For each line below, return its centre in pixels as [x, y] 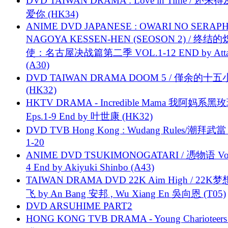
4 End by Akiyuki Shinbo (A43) [90, 167]
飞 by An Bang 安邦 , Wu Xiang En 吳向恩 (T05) [126, 193]
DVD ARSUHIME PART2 [79, 206]
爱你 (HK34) [52, 14]
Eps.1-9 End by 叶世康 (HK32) [89, 116]
